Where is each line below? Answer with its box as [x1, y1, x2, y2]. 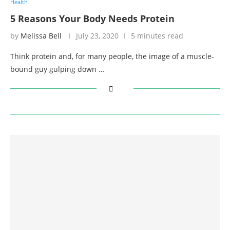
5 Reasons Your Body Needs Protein [10, 12, 175, 25]
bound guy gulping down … [10, 64, 104, 74]
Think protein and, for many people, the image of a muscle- [10, 51, 214, 61]
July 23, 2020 [76, 30, 119, 41]
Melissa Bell [21, 30, 62, 41]
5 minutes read [131, 30, 183, 41]
